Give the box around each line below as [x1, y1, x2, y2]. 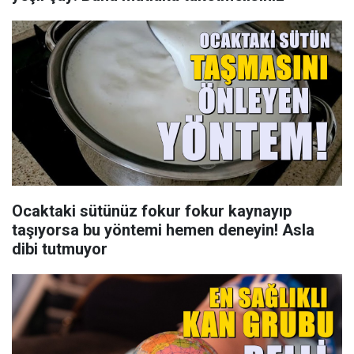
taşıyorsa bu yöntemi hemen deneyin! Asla [12, 220, 314, 239]
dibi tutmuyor [12, 239, 107, 258]
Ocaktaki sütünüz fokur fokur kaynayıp [12, 201, 292, 220]
